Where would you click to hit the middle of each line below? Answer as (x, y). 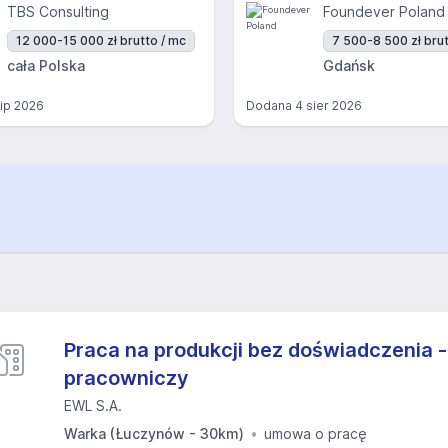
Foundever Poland (384, 11)
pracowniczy (126, 378)
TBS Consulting (58, 11)
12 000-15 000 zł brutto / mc (101, 40)
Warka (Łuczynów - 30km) (154, 433)
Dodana (270, 105)
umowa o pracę (315, 433)
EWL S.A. (93, 405)
